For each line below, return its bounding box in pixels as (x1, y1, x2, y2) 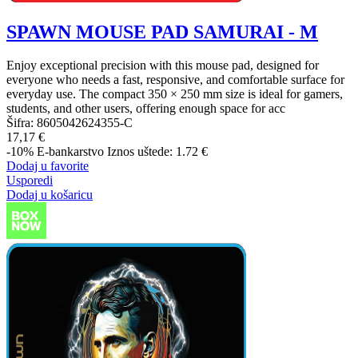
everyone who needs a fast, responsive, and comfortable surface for (6, 73, 344, 87)
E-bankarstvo (37, 145, 104, 159)
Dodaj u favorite (6, 159, 89, 173)
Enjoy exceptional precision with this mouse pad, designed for (6, 58, 319, 73)
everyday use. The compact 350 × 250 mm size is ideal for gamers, (6, 87, 343, 101)
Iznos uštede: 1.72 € (107, 145, 208, 159)
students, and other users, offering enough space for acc (6, 101, 285, 116)
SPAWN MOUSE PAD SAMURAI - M (6, 21, 318, 42)
